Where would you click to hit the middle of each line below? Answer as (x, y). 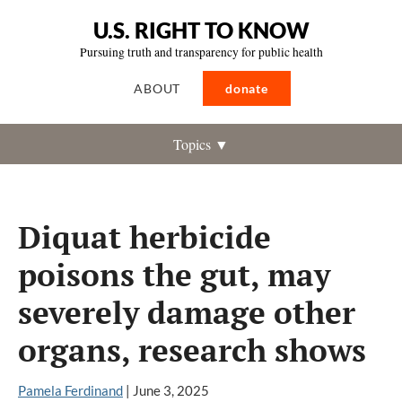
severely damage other (187, 312)
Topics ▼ (201, 144)
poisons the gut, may (174, 274)
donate (247, 88)
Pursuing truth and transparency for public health (201, 52)
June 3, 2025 (171, 390)
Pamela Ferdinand (70, 390)
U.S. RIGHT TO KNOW (201, 30)
